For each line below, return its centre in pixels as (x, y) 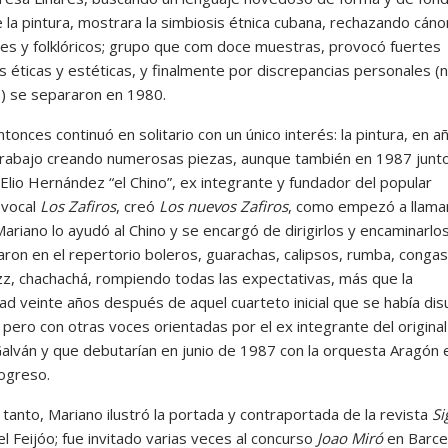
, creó (137, 205)
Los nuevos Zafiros (223, 205)
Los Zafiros (77, 205)
